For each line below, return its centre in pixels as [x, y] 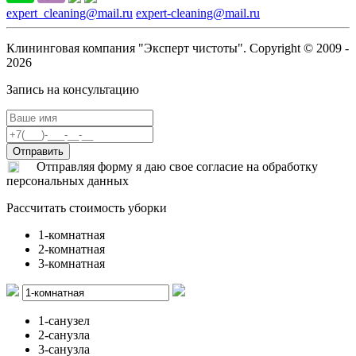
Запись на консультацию [73, 90]
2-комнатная [72, 250]
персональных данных [68, 181]
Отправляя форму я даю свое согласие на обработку [177, 167]
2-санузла [64, 335]
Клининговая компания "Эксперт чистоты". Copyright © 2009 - [178, 48]
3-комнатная [72, 264]
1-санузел [64, 321]
